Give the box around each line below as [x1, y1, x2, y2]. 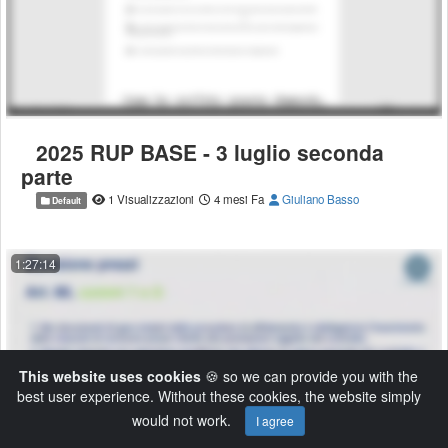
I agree [256, 412, 294, 429]
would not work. [132, 410, 235, 430]
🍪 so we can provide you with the [201, 366, 418, 386]
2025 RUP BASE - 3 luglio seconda [36, 136, 384, 167]
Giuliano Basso [278, 190, 359, 207]
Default [50, 193, 82, 207]
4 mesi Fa [210, 190, 264, 207]
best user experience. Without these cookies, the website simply [16, 386, 421, 406]
